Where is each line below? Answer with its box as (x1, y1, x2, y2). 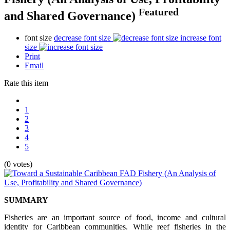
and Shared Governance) (4, 9, 139, 23)
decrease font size (54, 33, 111, 42)
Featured (139, 6, 179, 17)
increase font (180, 33, 221, 42)
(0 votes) (4, 159, 32, 168)
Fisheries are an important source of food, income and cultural (4, 213, 226, 222)
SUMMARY (4, 195, 48, 204)
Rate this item (4, 78, 48, 87)
